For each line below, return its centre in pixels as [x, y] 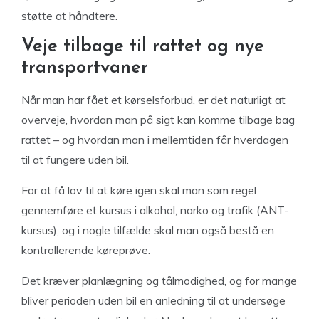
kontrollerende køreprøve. [86, 250]
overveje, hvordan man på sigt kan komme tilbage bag [158, 120]
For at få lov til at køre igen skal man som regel [139, 190]
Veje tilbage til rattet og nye [143, 47]
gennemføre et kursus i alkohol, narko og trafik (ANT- [155, 210]
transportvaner [85, 68]
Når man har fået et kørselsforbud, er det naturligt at [153, 100]
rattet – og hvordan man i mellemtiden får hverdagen [155, 140]
